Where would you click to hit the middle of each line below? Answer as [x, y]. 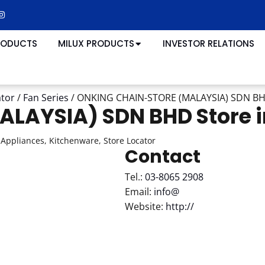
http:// [180, 206]
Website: [145, 206]
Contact [162, 157]
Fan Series [46, 98]
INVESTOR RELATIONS [208, 43]
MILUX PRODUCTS [96, 43]
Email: [139, 192]
